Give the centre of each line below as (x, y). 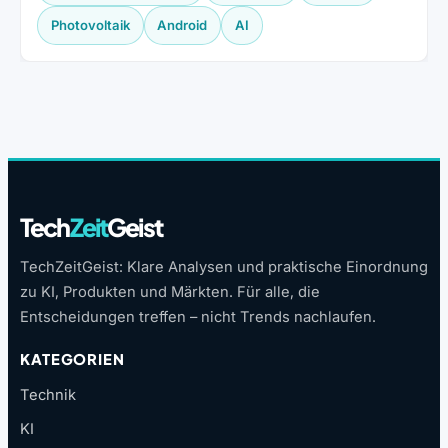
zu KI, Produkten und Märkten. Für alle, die (170, 292)
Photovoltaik (90, 25)
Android (182, 25)
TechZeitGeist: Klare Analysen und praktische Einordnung (224, 267)
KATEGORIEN (72, 359)
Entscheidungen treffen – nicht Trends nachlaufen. (198, 317)
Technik (48, 395)
